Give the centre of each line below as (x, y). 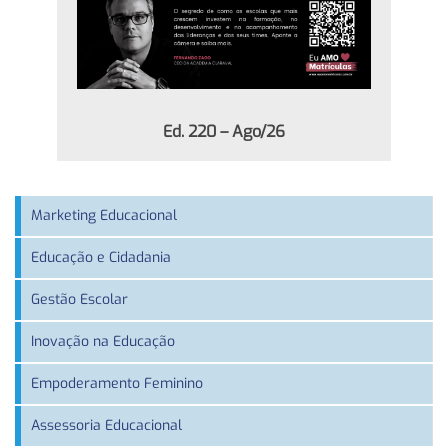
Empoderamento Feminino (117, 383)
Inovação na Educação (103, 341)
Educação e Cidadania (101, 257)
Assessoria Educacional (106, 425)
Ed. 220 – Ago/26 (223, 131)
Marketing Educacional (104, 215)
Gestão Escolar (79, 299)
